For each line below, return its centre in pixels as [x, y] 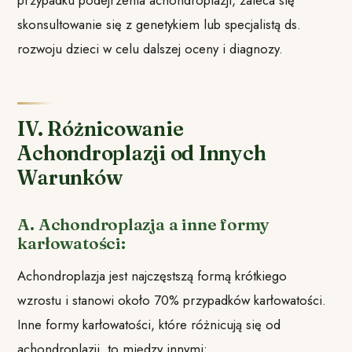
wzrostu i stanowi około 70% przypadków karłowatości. [172, 300]
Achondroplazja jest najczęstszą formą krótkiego [152, 275]
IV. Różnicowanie [101, 129]
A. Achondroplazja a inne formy [144, 225]
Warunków [70, 178]
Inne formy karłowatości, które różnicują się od [149, 324]
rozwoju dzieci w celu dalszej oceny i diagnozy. [150, 49]
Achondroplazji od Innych [142, 154]
